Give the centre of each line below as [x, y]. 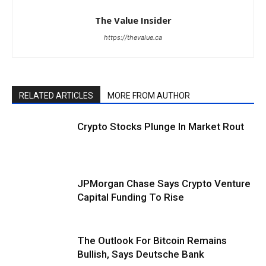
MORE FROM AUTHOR [149, 95]
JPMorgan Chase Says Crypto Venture [164, 183]
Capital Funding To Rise [134, 197]
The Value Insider [133, 20]
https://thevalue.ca [133, 37]
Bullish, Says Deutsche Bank [141, 254]
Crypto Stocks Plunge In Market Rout [161, 126]
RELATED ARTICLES [56, 95]
